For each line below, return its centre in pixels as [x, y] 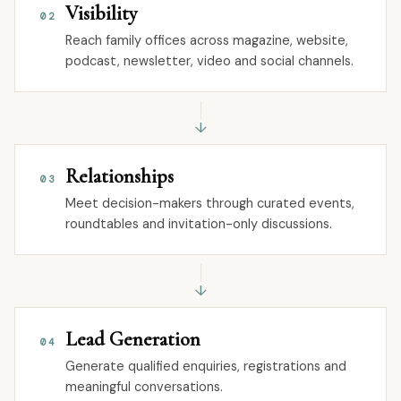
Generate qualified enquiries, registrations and [206, 366]
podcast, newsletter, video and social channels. [209, 61]
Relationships [119, 176]
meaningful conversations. [144, 387]
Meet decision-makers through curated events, [210, 203]
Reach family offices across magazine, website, [207, 40]
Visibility [102, 13]
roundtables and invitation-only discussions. [199, 224]
